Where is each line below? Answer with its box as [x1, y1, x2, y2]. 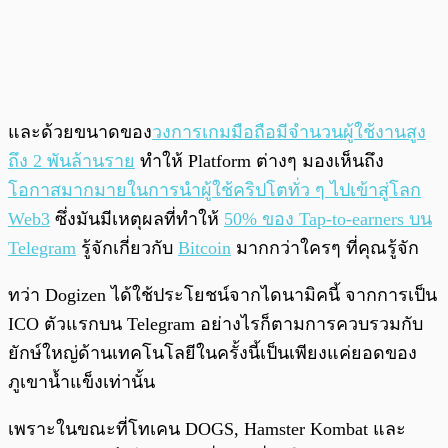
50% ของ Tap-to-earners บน [224, 208, 432, 229]
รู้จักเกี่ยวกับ [76, 237, 178, 258]
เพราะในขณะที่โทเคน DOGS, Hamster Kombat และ [8, 418, 406, 439]
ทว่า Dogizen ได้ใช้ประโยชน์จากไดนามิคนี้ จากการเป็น [8, 284, 437, 305]
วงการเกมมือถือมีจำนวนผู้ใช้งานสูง [152, 121, 426, 142]
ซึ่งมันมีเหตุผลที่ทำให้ [50, 208, 224, 229]
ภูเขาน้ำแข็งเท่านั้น [8, 371, 155, 392]
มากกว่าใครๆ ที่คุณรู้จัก [231, 237, 419, 258]
